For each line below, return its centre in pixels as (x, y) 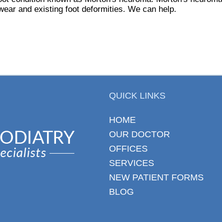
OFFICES (128, 148)
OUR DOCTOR (139, 134)
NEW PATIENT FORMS (156, 177)
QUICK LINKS (137, 95)
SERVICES (132, 163)
